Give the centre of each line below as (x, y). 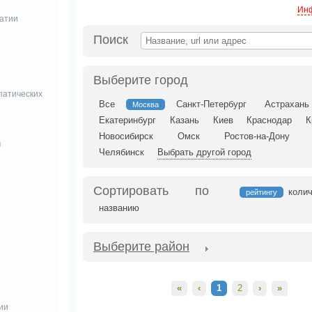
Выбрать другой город (204, 152)
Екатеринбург (127, 120)
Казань (184, 120)
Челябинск (122, 152)
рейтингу (262, 192)
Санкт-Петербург (212, 104)
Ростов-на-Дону (257, 136)
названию (119, 208)
